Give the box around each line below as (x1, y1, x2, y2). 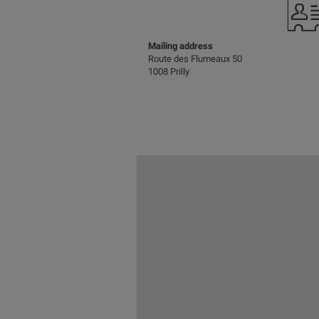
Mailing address (148, 41, 213, 52)
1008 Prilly (148, 66, 189, 78)
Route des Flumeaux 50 (148, 53, 242, 65)
